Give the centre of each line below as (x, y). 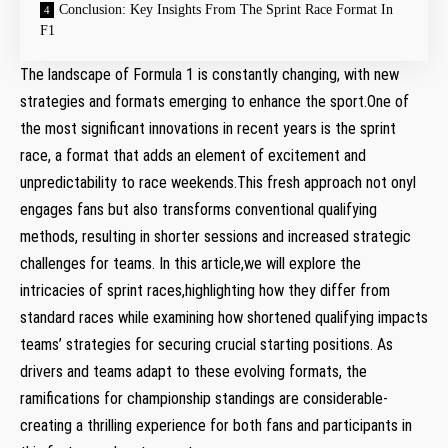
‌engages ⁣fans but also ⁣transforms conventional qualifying (198, 209)
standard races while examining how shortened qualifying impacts (224, 317)
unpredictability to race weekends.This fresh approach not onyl (218, 182)
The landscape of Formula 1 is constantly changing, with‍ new (209, 74)
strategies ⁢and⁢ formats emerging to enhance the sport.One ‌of (214, 101)
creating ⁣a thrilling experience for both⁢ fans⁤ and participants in (216, 425)
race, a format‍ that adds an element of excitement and (193, 155)
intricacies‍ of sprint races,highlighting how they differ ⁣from (205, 290)
